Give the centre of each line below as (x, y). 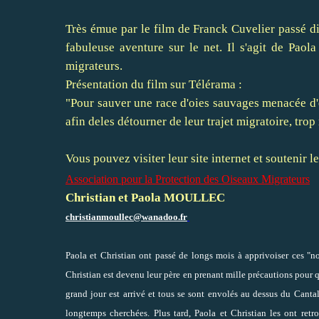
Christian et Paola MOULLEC (145, 197)
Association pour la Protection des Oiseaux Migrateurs (188, 179)
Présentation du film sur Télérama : (154, 84)
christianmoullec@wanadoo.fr (126, 216)
